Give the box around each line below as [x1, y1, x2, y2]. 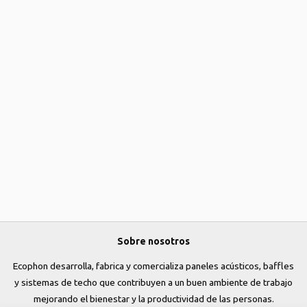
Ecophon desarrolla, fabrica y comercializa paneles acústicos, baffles [13, 260, 294, 271]
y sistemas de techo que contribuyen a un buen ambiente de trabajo [14, 277, 293, 288]
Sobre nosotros [117, 236, 190, 247]
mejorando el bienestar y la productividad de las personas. [33, 293, 274, 304]
